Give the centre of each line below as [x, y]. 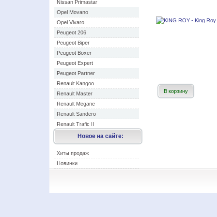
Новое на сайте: [100, 136]
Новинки [67, 163]
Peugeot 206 [71, 32]
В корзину [176, 91]
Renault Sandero [76, 114]
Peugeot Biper [73, 43]
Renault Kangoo [75, 83]
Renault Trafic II [75, 124]
